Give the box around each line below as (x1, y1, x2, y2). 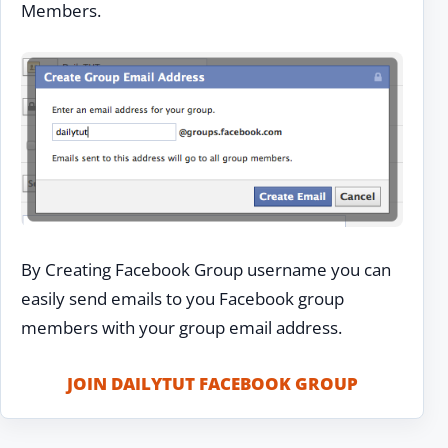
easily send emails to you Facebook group (21, 286, 344, 310)
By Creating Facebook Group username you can (21, 257, 391, 281)
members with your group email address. (21, 315, 342, 339)
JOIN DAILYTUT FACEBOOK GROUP (66, 372, 358, 396)
